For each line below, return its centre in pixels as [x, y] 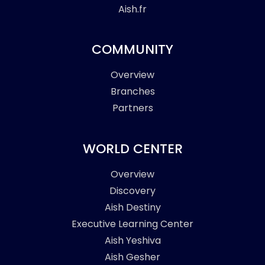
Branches [132, 92]
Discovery [132, 190]
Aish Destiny [132, 207]
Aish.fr [132, 9]
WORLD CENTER [132, 148]
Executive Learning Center [132, 224]
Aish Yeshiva [132, 240]
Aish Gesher [132, 257]
